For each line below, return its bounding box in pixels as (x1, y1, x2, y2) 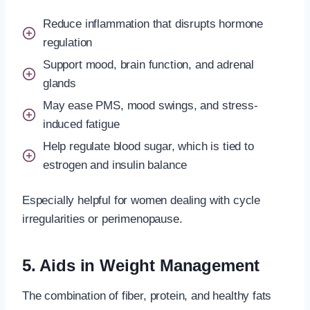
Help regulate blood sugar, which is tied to (43, 139, 254, 153)
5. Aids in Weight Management (22, 255, 260, 275)
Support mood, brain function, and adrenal (43, 57, 255, 71)
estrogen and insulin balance (43, 158, 188, 172)
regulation (43, 35, 93, 49)
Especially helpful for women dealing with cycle (22, 193, 261, 207)
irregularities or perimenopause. (22, 212, 183, 226)
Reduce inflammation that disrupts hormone (43, 17, 264, 30)
